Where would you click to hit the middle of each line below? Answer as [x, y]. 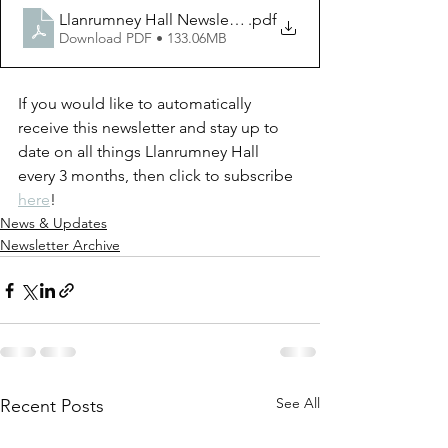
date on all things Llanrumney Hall [140, 151]
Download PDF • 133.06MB [143, 37]
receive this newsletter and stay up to [150, 127]
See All [298, 403]
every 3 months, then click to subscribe [157, 175]
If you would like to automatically [136, 103]
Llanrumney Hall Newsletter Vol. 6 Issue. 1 [205, 19]
